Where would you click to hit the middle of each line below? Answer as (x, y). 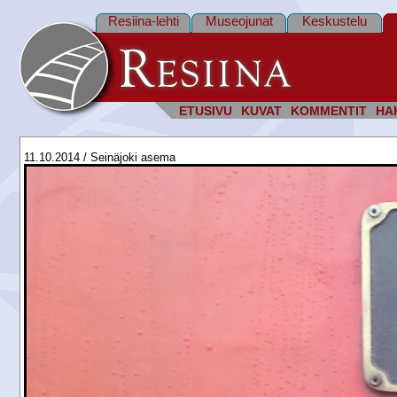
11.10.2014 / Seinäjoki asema (100, 157)
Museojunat (239, 21)
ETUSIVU (206, 111)
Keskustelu (335, 21)
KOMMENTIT (329, 111)
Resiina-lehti (143, 21)
